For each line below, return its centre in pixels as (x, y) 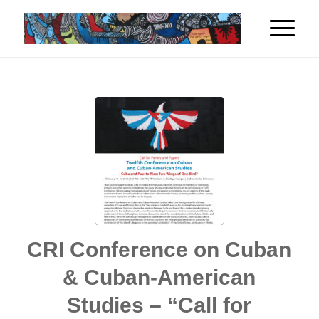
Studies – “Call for (159, 305)
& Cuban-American (159, 277)
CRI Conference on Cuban (159, 250)
